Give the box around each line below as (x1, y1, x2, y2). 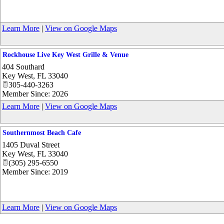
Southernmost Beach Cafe (2, 129, 81, 137)
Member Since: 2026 (2, 89, 68, 98)
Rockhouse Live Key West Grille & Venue (2, 51, 128, 59)
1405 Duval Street (2, 140, 59, 149)
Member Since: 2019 (2, 167, 68, 176)
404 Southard (2, 62, 44, 71)
